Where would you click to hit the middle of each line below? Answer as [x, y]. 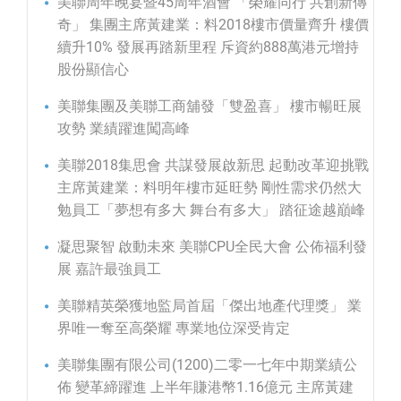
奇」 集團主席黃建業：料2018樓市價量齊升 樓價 [213, 25]
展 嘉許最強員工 [109, 269]
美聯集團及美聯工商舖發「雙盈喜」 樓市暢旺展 [209, 107]
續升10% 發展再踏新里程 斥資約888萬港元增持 [208, 47]
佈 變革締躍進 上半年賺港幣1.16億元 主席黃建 [205, 388]
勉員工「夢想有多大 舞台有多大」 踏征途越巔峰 [211, 210]
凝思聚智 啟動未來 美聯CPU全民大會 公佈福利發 [212, 247]
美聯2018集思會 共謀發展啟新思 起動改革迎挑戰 [213, 166]
